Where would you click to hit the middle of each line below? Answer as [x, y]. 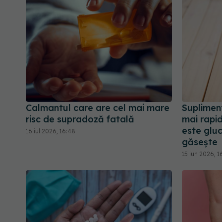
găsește [200, 142]
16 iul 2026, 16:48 [51, 131]
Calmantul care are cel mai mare [98, 108]
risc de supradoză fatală [80, 119]
